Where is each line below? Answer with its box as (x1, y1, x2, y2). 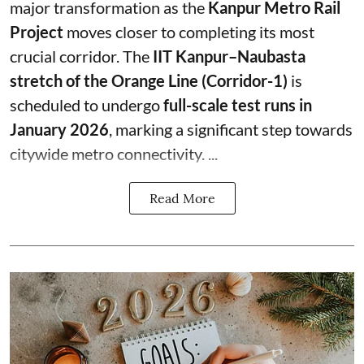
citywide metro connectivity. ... (10, 144, 218, 163)
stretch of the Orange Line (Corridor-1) (10, 71, 288, 90)
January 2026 (10, 119, 109, 139)
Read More (149, 190, 215, 206)
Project (10, 22, 63, 41)
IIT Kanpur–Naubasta (153, 46, 305, 66)
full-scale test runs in (163, 95, 312, 115)
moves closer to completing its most (63, 22, 314, 41)
